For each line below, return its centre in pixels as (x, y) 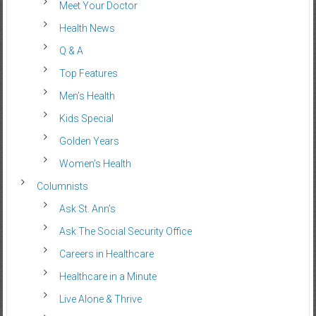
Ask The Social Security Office (125, 231)
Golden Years (89, 141)
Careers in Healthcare (106, 254)
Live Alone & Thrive (100, 299)
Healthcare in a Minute (108, 276)
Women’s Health (95, 163)
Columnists (62, 186)
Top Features (88, 73)
